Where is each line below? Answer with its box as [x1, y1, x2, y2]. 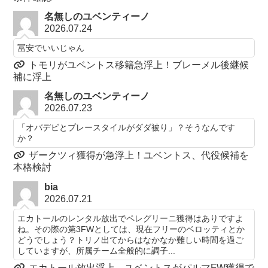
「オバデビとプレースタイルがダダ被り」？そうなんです [17, 123, 236, 133]
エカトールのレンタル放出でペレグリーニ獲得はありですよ [17, 213, 244, 223]
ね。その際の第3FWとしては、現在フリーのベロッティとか [17, 224, 245, 234]
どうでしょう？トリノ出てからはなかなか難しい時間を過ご [17, 234, 244, 245]
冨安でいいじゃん [17, 42, 85, 53]
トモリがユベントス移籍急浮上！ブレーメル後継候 [29, 59, 249, 70]
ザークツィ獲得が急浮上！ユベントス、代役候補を [29, 150, 249, 161]
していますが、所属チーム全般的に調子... [17, 245, 176, 255]
